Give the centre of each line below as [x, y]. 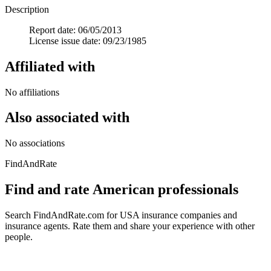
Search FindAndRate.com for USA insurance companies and [121, 215]
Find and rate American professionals [122, 190]
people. [19, 237]
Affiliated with [50, 66]
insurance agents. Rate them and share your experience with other [130, 226]
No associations [35, 143]
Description [27, 9]
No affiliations [32, 92]
